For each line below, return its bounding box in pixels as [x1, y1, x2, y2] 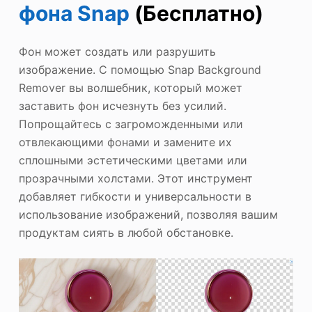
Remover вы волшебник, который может [18, 80, 242, 95]
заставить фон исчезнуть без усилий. [18, 98, 226, 113]
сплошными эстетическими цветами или [18, 153, 247, 167]
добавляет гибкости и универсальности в [18, 189, 251, 203]
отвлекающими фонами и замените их [18, 134, 232, 149]
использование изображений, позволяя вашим [18, 207, 278, 221]
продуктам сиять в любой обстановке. [18, 225, 233, 240]
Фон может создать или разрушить [18, 44, 216, 58]
